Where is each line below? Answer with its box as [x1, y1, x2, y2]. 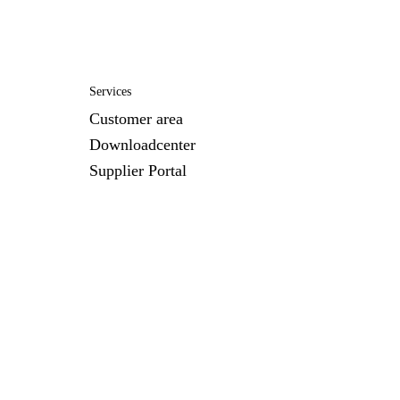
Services [89, 85, 131, 98]
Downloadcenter [89, 136, 196, 154]
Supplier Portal [89, 162, 187, 179]
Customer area [89, 110, 183, 128]
